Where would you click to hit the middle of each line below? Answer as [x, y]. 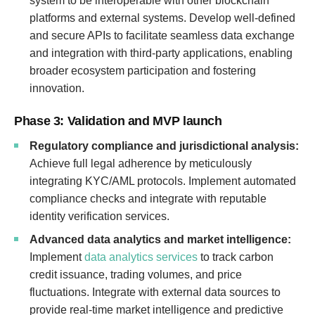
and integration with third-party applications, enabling [161, 53]
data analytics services [141, 257]
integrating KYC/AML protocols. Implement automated [163, 181]
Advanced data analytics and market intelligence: [160, 239]
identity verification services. [99, 216]
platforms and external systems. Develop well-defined [162, 18]
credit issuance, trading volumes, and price [136, 275]
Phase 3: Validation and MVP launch [118, 121]
